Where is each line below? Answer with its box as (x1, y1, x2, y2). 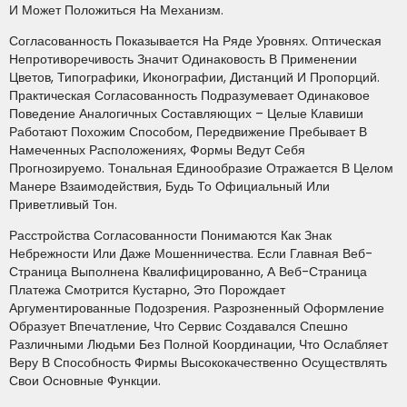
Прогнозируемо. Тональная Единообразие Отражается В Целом (9, 158, 393, 177)
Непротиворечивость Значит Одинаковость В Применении (9, 49, 357, 68)
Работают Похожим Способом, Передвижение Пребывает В (9, 122, 367, 141)
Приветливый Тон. (9, 194, 117, 213)
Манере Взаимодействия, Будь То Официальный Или (9, 176, 330, 195)
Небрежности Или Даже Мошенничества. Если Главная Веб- (9, 244, 372, 263)
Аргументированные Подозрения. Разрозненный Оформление (9, 299, 384, 318)
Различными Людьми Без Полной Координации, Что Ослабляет (9, 335, 388, 354)
